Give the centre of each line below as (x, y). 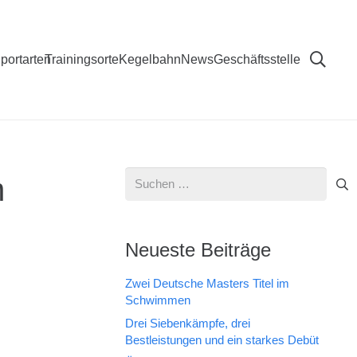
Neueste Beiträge (198, 250)
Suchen (144, 177)
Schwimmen (157, 300)
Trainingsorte (81, 59)
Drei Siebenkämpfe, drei (187, 323)
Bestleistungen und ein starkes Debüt (222, 339)
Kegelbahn (149, 59)
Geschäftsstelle (257, 59)
